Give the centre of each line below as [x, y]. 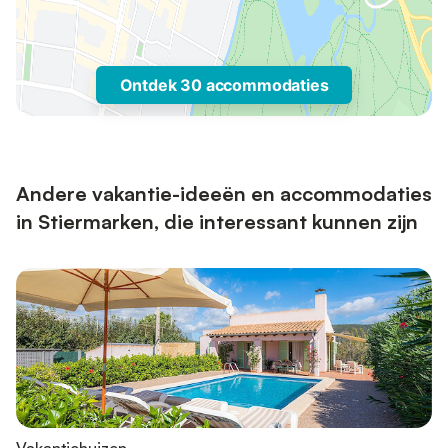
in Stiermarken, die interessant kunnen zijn [217, 221]
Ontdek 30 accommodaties [224, 85]
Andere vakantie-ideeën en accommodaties [224, 193]
